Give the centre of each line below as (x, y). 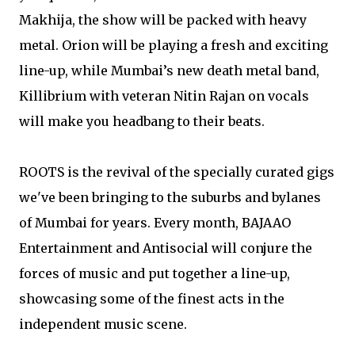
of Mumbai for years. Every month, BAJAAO (155, 222)
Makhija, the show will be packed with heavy (163, 19)
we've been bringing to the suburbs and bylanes (170, 197)
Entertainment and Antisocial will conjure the (166, 248)
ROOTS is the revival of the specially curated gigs (177, 172)
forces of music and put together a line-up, (155, 273)
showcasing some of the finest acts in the (152, 298)
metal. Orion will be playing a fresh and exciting (174, 45)
